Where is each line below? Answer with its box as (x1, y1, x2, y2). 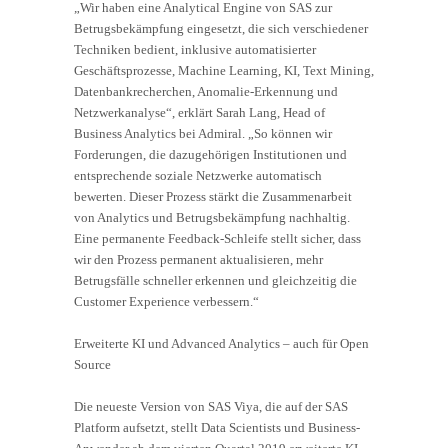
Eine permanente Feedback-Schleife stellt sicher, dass (74, 231, 361, 247)
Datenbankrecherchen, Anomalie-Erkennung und (74, 84, 338, 100)
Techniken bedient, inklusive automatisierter (74, 42, 316, 58)
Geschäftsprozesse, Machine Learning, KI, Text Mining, (74, 63, 374, 79)
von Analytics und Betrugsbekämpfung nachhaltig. (74, 210, 350, 226)
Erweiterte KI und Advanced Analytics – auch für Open (74, 336, 369, 352)
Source (74, 357, 111, 373)
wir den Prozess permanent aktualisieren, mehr (74, 252, 323, 268)
